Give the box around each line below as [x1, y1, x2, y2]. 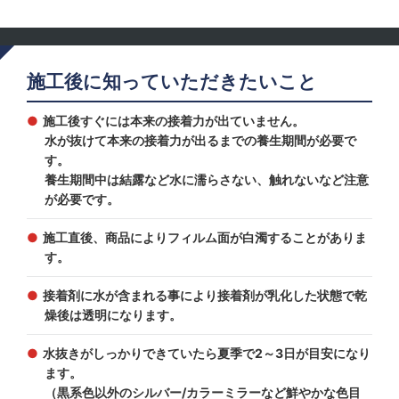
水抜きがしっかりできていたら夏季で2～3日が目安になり [43, 346, 370, 361]
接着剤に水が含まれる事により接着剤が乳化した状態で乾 [43, 288, 367, 303]
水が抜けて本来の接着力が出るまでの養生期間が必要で [44, 133, 356, 148]
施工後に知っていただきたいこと [27, 70, 317, 93]
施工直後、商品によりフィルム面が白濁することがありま [43, 230, 367, 245]
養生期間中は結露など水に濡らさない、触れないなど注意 [44, 172, 369, 187]
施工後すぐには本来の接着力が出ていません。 [43, 113, 305, 128]
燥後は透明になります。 [44, 307, 182, 322]
